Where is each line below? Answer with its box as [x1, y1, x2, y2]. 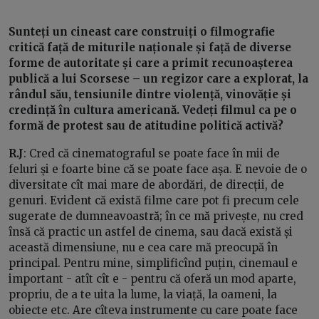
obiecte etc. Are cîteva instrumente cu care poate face [9, 303, 298, 317]
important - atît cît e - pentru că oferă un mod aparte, [9, 271, 296, 286]
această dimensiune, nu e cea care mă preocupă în [9, 240, 278, 254]
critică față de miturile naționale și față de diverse [9, 40, 291, 54]
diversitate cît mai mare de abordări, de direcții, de [9, 177, 284, 192]
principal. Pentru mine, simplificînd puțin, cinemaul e [9, 256, 298, 270]
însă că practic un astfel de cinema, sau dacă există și [9, 224, 293, 239]
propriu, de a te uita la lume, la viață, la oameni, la [9, 287, 277, 301]
